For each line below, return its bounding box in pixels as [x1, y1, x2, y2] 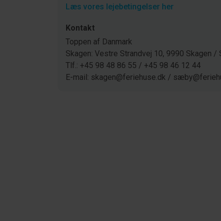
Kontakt [66, 23, 95, 33]
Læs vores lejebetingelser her [66, 2, 174, 11]
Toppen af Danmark [66, 37, 132, 46]
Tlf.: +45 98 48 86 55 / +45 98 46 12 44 [66, 61, 201, 70]
